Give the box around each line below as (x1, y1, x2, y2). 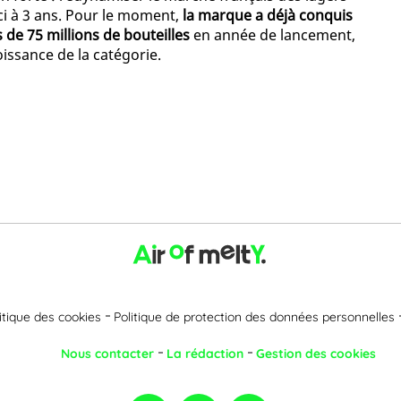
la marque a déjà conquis (183, 5, 353, 26)
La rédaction (166, 345, 243, 362)
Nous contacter (61, 345, 154, 362)
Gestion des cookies (256, 345, 376, 362)
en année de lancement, (190, 25, 355, 46)
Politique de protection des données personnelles (114, 308, 395, 325)
